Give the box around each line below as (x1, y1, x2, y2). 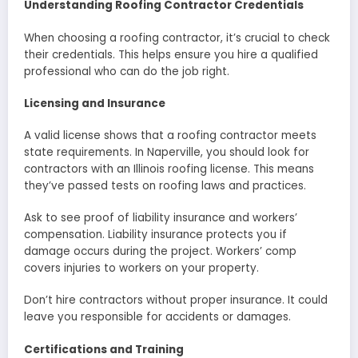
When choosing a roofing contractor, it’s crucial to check (24, 30, 330, 46)
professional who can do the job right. (24, 63, 229, 79)
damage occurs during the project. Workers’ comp (24, 244, 296, 260)
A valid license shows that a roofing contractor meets (24, 127, 316, 143)
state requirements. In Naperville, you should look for (24, 144, 309, 160)
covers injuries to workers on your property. (24, 261, 259, 276)
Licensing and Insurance (24, 95, 165, 111)
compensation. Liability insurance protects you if (24, 227, 287, 243)
